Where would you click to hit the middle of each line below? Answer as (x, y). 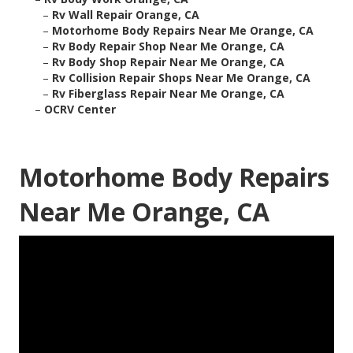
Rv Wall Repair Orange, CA (126, 15)
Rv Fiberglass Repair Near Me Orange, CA (168, 94)
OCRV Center (80, 110)
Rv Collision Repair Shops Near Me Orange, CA (181, 78)
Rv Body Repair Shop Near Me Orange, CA (168, 46)
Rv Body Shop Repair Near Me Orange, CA (168, 62)
